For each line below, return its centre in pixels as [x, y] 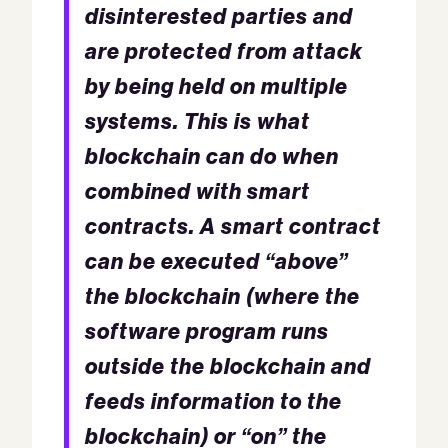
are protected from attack [224, 50]
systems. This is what [197, 120]
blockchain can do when [212, 155]
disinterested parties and [219, 15]
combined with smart [197, 190]
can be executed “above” [216, 260]
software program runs [207, 330]
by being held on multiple [216, 85]
